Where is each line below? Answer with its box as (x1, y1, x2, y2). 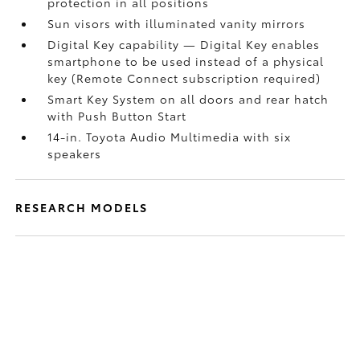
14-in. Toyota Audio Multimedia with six (47, 129, 292, 145)
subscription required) (182, 70, 321, 86)
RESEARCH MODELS (15, 199, 149, 215)
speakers (47, 145, 102, 162)
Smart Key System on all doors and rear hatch (47, 91, 329, 107)
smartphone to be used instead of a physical (47, 53, 325, 69)
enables (272, 36, 321, 52)
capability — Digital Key (119, 36, 272, 52)
